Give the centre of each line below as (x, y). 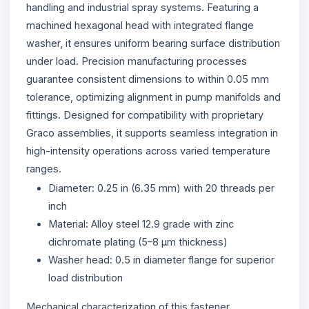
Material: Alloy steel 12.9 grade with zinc (141, 223)
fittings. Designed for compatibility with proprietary (145, 114)
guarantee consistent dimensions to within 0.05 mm (148, 79)
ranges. (44, 168)
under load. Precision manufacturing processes (137, 61)
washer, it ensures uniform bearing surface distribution (153, 43)
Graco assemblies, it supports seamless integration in (152, 132)
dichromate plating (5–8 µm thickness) (138, 241)
